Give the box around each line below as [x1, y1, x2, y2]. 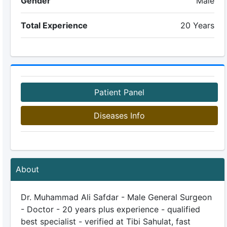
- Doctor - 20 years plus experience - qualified [20, 204, 200, 214]
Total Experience [20, 20, 88, 30]
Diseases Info [93, 110, 145, 121]
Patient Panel [94, 87, 144, 97]
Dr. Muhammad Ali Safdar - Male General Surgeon [20, 192, 212, 202]
